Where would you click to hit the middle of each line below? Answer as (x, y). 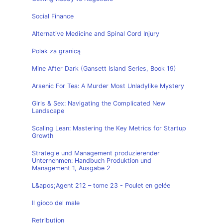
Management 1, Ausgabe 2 (71, 168)
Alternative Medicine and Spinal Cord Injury (96, 34)
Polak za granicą (56, 51)
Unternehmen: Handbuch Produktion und (92, 161)
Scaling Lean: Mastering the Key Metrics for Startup (109, 128)
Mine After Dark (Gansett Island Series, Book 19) (104, 68)
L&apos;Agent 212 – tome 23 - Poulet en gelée (101, 185)
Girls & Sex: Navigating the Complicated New (99, 103)
